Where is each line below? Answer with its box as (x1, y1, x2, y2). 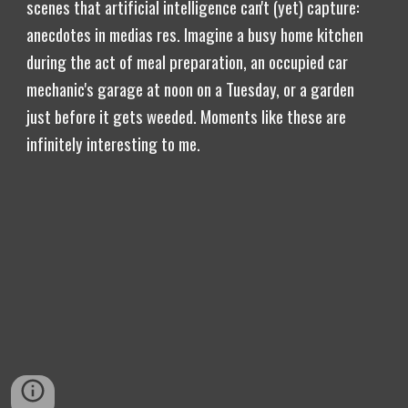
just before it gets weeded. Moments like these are (26, 104, 347, 128)
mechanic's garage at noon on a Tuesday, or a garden (26, 76, 355, 101)
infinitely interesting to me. (26, 131, 201, 156)
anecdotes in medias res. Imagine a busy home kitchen (26, 22, 364, 46)
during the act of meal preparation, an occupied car (26, 49, 349, 74)
